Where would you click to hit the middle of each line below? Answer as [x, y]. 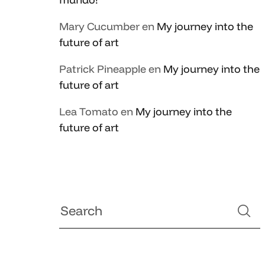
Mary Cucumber [99, 26]
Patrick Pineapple [103, 69]
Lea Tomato [89, 112]
